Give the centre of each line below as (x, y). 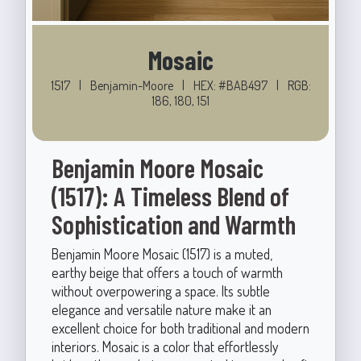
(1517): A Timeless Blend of (170, 195)
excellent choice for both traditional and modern (180, 328)
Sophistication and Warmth (173, 224)
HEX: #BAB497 (231, 85)
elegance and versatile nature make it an (161, 309)
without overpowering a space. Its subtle (160, 290)
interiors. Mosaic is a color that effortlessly (164, 346)
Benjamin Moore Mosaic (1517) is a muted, (162, 253)
